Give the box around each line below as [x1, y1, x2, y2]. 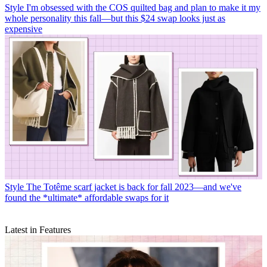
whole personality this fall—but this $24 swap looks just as [5, 13, 225, 24]
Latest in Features [5, 225, 71, 235]
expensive [5, 24, 42, 35]
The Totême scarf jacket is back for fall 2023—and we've [26, 182, 241, 193]
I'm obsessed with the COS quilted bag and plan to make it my [26, 2, 260, 13]
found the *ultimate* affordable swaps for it [5, 193, 169, 203]
